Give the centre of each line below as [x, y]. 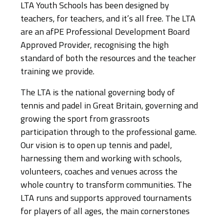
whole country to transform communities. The [106, 186]
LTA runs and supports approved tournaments [106, 199]
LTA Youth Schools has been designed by [95, 6]
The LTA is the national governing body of [98, 93]
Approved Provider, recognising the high [95, 46]
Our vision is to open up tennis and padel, [96, 146]
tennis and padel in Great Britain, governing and [109, 106]
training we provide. [57, 72]
